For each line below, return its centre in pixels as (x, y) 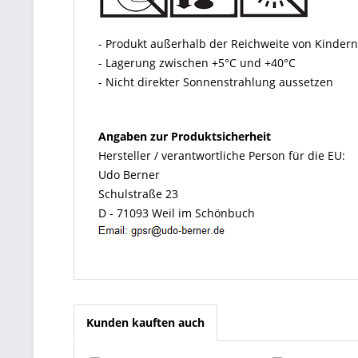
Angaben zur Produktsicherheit (185, 136)
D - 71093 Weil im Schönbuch (177, 213)
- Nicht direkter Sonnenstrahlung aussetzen (216, 82)
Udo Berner (129, 175)
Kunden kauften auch (145, 322)
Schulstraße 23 (138, 194)
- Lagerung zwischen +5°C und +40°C (197, 63)
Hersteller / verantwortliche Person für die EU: (222, 155)
